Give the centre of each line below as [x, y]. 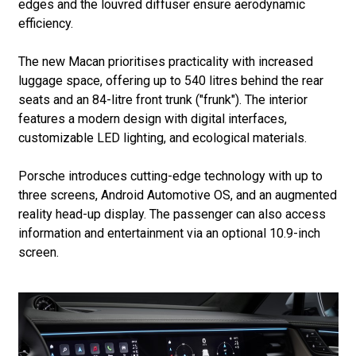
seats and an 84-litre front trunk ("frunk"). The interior [163, 99]
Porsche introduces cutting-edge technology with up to [170, 176]
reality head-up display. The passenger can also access [172, 214]
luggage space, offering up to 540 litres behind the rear [170, 80]
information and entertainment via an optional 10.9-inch [169, 233]
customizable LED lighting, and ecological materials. [162, 137]
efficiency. [45, 23]
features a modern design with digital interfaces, [152, 118]
